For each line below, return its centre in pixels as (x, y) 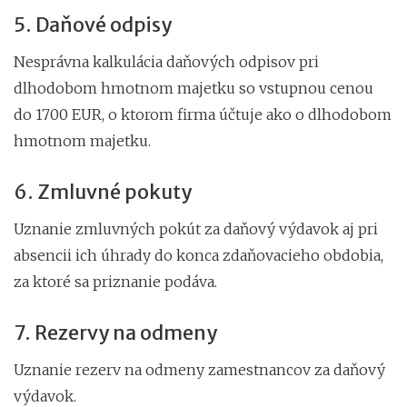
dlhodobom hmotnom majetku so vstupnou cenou (194, 88)
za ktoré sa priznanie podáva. (115, 281)
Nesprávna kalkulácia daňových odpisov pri (166, 61)
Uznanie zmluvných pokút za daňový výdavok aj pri (196, 228)
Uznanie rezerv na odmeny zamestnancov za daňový (199, 369)
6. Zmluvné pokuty (103, 192)
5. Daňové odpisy (93, 25)
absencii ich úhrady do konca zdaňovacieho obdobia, (199, 255)
